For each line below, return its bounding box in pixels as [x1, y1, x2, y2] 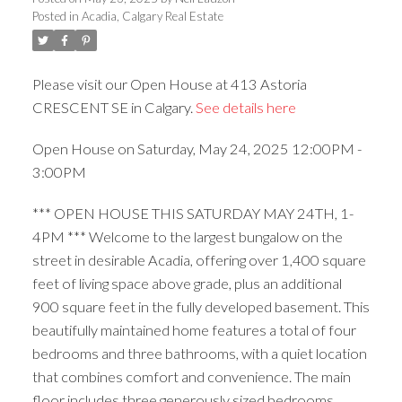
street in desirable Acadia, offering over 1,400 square [31, 250, 366, 268]
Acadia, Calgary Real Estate [81, 9, 223, 24]
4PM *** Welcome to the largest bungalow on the [31, 227, 343, 245]
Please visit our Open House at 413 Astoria [31, 75, 307, 93]
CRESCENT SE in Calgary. [31, 99, 196, 117]
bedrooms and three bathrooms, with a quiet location [31, 344, 367, 362]
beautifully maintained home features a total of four [31, 320, 356, 338]
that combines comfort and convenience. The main [31, 367, 351, 385]
